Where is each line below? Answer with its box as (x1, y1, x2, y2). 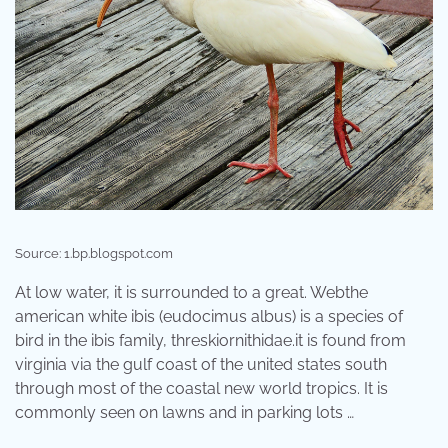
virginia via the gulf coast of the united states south (15, 355, 387, 375)
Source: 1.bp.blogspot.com (15, 246, 173, 262)
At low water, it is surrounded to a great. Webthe (15, 283, 368, 303)
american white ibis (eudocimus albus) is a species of (15, 307, 403, 327)
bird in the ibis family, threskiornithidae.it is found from (15, 331, 406, 351)
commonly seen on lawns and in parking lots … (15, 403, 354, 423)
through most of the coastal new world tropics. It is (15, 379, 388, 399)
